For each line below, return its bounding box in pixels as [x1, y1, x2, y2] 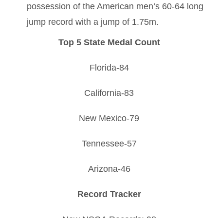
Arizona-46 [88, 163, 130, 174]
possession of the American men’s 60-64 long [27, 1, 203, 11]
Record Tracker [77, 189, 141, 199]
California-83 [84, 88, 134, 98]
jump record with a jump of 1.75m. [27, 17, 159, 27]
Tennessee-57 [81, 138, 137, 148]
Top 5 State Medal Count [58, 37, 160, 47]
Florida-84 [89, 62, 129, 73]
